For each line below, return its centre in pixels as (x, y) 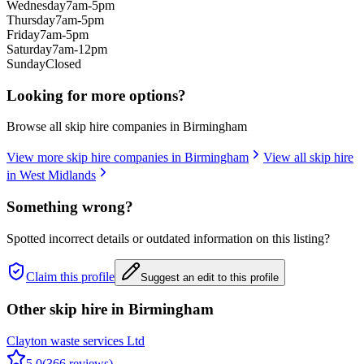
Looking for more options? (96, 95)
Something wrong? (70, 206)
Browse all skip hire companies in (95, 127)
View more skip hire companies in (95, 158)
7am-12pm (80, 49)
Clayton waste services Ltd (76, 341)
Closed (63, 63)
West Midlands (58, 175)
